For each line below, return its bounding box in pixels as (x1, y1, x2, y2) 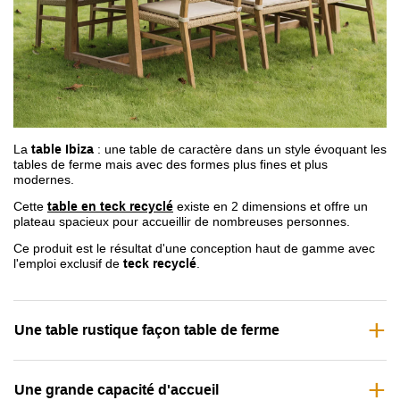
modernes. (13, 172, 74, 187)
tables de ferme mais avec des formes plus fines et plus (13, 157, 328, 172)
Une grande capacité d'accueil (14, 381, 219, 397)
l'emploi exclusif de (13, 255, 120, 271)
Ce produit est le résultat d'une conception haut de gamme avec (13, 240, 375, 255)
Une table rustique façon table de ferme (14, 321, 279, 337)
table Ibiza (31, 142, 97, 157)
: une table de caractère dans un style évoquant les (97, 142, 387, 157)
